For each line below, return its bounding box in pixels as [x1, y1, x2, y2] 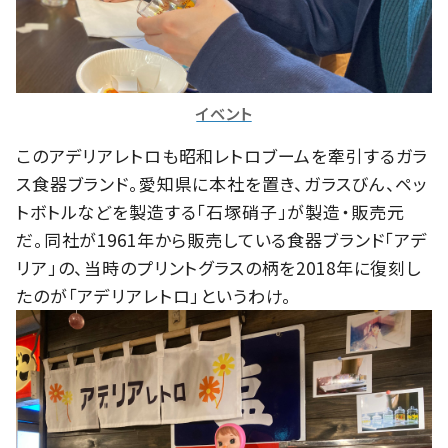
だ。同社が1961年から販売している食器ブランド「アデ [16, 226, 428, 252]
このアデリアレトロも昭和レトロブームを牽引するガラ [16, 142, 429, 168]
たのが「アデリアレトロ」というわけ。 [16, 282, 293, 308]
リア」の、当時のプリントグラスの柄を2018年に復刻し [16, 254, 421, 280]
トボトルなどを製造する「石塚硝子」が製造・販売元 [16, 198, 405, 224]
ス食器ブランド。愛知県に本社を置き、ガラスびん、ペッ [16, 170, 428, 196]
